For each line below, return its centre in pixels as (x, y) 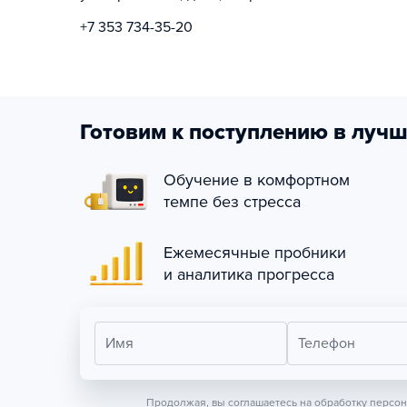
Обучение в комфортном (257, 180)
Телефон (326, 343)
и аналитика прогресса (249, 274)
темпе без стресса (232, 202)
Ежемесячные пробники (255, 253)
